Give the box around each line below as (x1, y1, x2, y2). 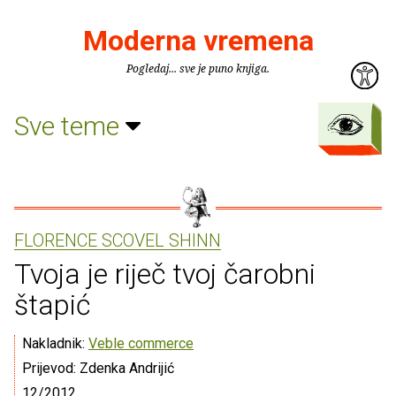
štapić (14, 288, 90, 322)
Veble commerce (88, 335, 194, 352)
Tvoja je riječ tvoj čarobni (14, 257, 316, 291)
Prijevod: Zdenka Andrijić (22, 360, 174, 377)
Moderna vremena (82, 24, 314, 57)
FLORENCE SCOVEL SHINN (14, 230, 221, 251)
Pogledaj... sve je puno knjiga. (126, 61, 270, 76)
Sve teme (14, 110, 126, 141)
